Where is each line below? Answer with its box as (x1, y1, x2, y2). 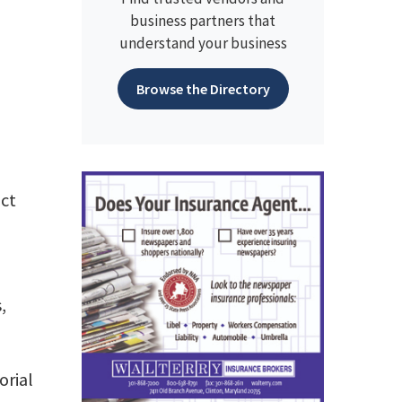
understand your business (118, 33, 287, 53)
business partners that (130, 11, 275, 31)
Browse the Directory (135, 80, 270, 98)
